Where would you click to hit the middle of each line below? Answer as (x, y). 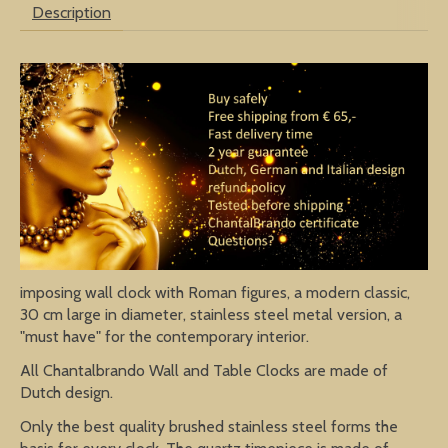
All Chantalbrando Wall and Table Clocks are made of (204, 371)
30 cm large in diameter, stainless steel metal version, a (211, 315)
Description (71, 12)
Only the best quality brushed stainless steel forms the (209, 427)
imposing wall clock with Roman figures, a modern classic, (215, 293)
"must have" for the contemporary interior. (164, 337)
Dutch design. (66, 393)
